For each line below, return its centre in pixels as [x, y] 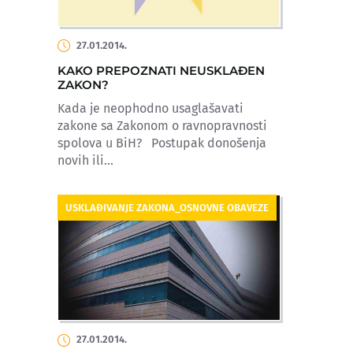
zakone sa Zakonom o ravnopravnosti [162, 125]
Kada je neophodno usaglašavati [150, 108]
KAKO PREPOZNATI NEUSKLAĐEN [161, 70]
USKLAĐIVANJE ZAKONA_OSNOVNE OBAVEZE [167, 207]
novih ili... [85, 160]
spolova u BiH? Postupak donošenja [162, 143]
